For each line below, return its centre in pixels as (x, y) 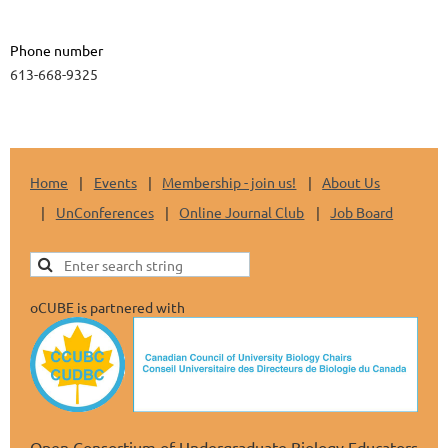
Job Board (362, 211)
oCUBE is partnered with (107, 306)
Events (115, 181)
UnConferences (104, 211)
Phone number (56, 49)
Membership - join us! (229, 181)
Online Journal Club (242, 211)
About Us (351, 181)
